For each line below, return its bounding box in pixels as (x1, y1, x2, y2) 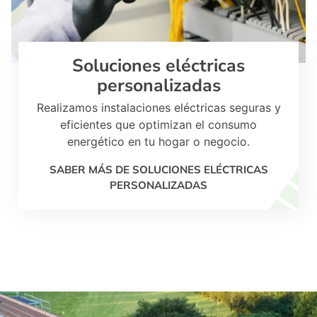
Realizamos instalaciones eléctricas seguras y (36, 100, 281, 115)
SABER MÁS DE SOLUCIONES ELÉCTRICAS (49, 162, 268, 176)
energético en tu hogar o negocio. (67, 134, 250, 149)
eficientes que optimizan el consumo (60, 117, 257, 132)
